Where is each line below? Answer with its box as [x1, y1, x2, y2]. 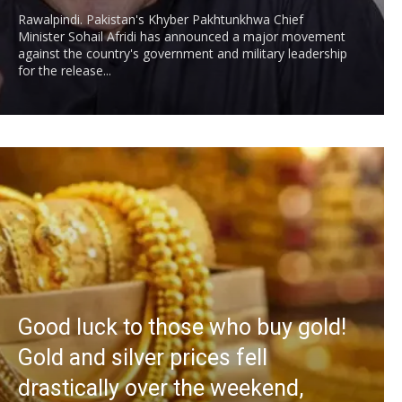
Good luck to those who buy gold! [18, 313, 346, 340]
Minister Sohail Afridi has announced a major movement [18, 27, 345, 45]
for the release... [18, 61, 111, 79]
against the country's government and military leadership [18, 44, 347, 62]
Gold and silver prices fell [18, 344, 267, 371]
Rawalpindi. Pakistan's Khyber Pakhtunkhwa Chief [18, 10, 303, 28]
